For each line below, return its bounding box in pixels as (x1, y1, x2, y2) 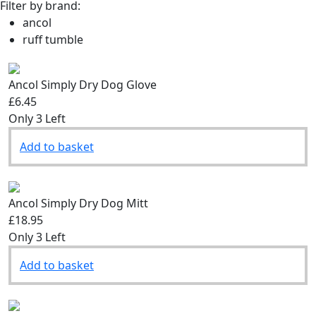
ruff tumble (23, 31, 83, 47)
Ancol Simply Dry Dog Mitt (8, 195, 148, 211)
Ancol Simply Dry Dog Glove (8, 76, 157, 92)
